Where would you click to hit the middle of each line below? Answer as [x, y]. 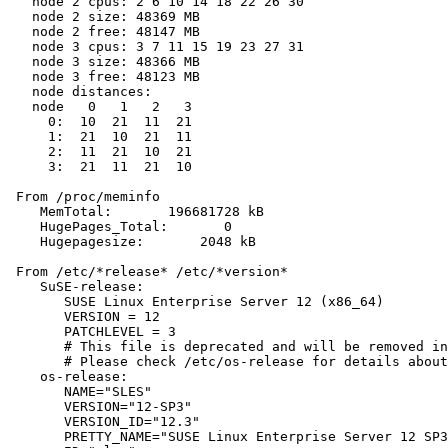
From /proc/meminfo [84, 197]
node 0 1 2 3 [100, 107]
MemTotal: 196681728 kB [136, 212]
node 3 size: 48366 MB [104, 62]
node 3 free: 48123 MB [104, 77]
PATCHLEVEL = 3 [92, 332]
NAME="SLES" [80, 392]
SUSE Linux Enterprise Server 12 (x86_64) [196, 302]
